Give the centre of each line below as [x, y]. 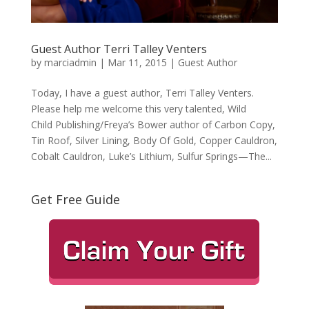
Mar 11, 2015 [137, 62]
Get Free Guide [75, 199]
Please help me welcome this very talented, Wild [138, 108]
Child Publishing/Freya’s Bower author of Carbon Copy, [153, 124]
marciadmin [70, 62]
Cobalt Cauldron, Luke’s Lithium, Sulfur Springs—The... [151, 156]
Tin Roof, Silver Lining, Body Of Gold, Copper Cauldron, [154, 140]
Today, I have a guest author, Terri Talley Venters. [142, 92]
